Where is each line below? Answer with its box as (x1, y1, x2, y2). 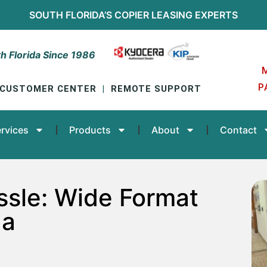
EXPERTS (193, 9, 238, 21)
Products (69, 123, 111, 136)
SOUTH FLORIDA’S (29, 9, 114, 21)
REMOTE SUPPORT (111, 83, 202, 95)
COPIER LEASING (114, 9, 193, 21)
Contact (220, 123, 257, 136)
